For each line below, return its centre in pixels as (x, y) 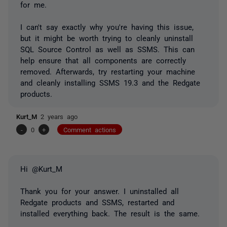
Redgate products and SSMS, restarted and (97, 202)
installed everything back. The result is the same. (110, 213)
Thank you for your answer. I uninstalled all (100, 191)
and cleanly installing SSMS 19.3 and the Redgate (110, 82)
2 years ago (59, 116)
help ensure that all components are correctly (103, 60)
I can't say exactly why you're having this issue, (107, 26)
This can (179, 49)
